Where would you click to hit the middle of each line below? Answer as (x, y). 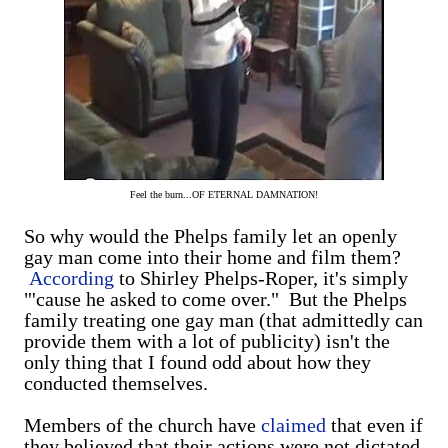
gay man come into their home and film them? (212, 257)
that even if (374, 425)
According (71, 278)
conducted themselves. (116, 383)
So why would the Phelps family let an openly (210, 236)
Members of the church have (142, 425)
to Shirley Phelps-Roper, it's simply (261, 278)
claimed (293, 425)
